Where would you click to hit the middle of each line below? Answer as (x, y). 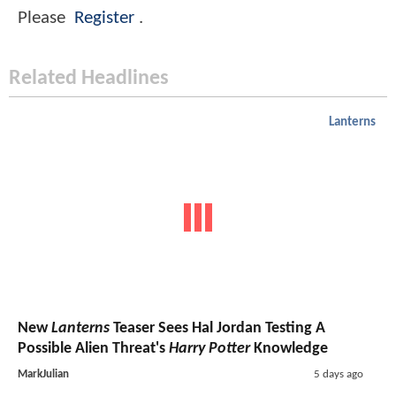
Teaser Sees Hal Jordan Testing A (217, 328)
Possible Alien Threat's (93, 348)
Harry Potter (209, 348)
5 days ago (338, 374)
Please (44, 19)
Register (104, 19)
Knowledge (289, 348)
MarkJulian (43, 374)
